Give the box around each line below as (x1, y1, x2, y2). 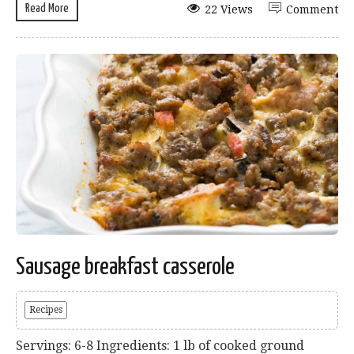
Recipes (29, 304, 62, 316)
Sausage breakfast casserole (16, 255, 235, 280)
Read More (25, 2, 69, 14)
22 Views (205, 2, 253, 16)
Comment (286, 2, 338, 16)
